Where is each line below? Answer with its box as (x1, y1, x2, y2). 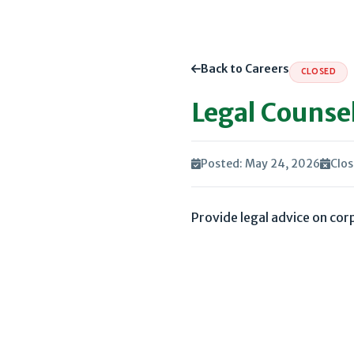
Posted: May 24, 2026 (201, 156, 321, 171)
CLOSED (301, 65, 337, 79)
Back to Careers (201, 61, 290, 76)
